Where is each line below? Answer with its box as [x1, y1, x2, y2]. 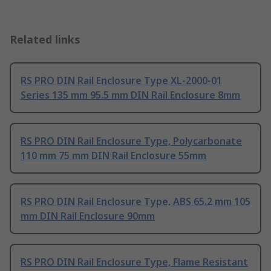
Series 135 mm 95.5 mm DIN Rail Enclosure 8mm [21, 88, 240, 102]
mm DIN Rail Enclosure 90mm [21, 209, 155, 223]
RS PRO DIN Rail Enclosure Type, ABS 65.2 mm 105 [21, 194, 250, 208]
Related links [10, 31, 80, 47]
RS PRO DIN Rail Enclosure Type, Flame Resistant [21, 255, 248, 269]
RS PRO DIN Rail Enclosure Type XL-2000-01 [21, 73, 222, 87]
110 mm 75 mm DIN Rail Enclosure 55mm [21, 148, 206, 162]
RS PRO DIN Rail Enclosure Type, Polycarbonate [21, 134, 242, 148]
